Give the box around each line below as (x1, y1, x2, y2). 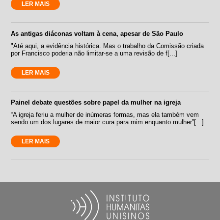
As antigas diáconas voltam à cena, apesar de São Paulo (11, 29, 184, 37)
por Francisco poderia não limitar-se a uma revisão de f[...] (11, 49, 178, 57)
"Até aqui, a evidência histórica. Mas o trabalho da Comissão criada (11, 42, 204, 50)
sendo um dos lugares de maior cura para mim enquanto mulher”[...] (11, 118, 204, 126)
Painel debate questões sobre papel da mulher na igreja (11, 98, 181, 106)
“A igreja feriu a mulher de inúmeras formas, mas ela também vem (11, 110, 199, 118)
